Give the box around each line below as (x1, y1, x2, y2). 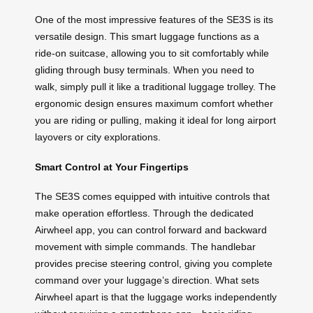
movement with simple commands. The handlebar (35, 241, 256, 253)
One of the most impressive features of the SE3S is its (35, 14, 273, 26)
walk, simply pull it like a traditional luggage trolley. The (35, 81, 276, 93)
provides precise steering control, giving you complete (35, 258, 272, 270)
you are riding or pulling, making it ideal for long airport (35, 115, 276, 126)
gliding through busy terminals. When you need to (35, 64, 254, 76)
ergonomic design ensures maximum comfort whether (35, 98, 273, 110)
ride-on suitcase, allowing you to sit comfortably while (35, 48, 269, 59)
